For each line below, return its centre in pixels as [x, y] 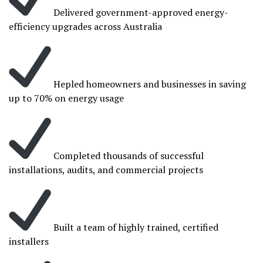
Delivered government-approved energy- [140, 12]
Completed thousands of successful [127, 156]
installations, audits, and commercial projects [106, 170]
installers [29, 241]
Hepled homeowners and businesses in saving [149, 84]
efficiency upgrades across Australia [85, 26]
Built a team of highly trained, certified [135, 227]
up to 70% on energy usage [66, 98]
